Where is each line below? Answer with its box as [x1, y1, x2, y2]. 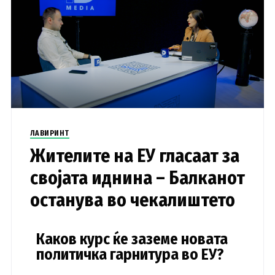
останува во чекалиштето [29, 188, 235, 211]
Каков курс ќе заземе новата [36, 230, 228, 249]
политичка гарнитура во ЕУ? [36, 245, 223, 264]
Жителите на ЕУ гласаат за [29, 144, 239, 167]
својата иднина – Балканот [29, 166, 245, 189]
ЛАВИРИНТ [29, 128, 69, 137]
